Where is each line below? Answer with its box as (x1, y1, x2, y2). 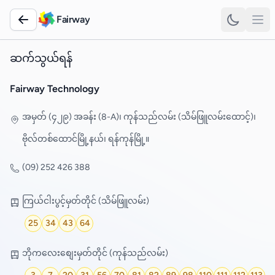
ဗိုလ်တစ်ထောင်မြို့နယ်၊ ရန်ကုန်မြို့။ (22, 134, 149, 144)
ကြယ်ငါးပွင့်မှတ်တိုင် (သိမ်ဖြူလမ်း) (22, 195, 149, 206)
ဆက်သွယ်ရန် (10, 52, 72, 65)
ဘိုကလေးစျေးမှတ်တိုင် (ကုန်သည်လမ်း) (22, 247, 168, 258)
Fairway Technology (10, 83, 99, 95)
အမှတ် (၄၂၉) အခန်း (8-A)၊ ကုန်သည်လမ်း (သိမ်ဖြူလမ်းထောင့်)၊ (22, 112, 256, 122)
